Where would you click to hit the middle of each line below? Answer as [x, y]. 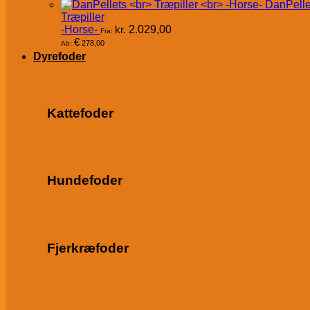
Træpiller [83, 17]
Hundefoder [85, 181]
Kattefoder [80, 113]
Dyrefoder [60, 57]
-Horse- [79, 30]
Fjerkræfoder [88, 248]
